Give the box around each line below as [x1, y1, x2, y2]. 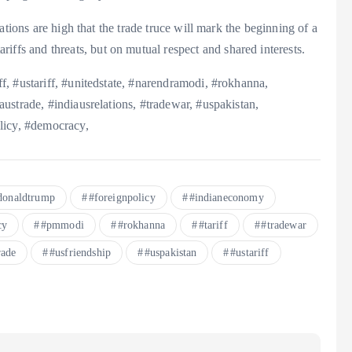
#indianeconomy [189, 192, 264, 204]
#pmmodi [40, 219, 84, 232]
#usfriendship [49, 247, 112, 259]
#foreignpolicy [88, 192, 156, 204]
